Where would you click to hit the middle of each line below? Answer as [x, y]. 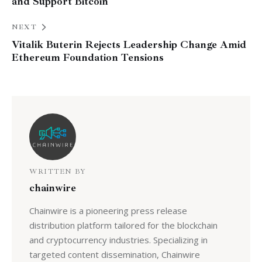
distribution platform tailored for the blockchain [123, 225]
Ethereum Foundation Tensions [88, 57]
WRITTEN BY [57, 172]
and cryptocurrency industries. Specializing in [118, 239]
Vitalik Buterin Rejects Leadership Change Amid [129, 44]
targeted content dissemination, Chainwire [114, 254]
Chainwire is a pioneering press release [108, 210]
